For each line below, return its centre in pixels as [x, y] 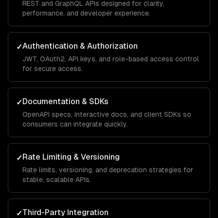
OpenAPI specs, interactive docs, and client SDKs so [107, 114]
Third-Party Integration [65, 212]
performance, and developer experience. [86, 13]
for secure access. [53, 69]
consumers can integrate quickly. [75, 124]
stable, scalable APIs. [57, 180]
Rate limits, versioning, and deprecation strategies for [108, 170]
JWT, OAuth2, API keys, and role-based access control [111, 59]
